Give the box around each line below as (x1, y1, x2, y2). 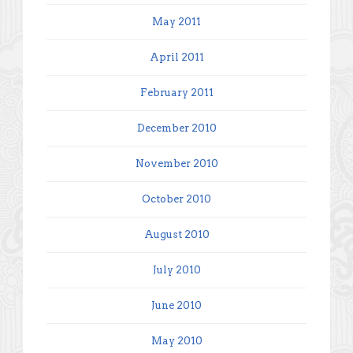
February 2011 (139, 86, 214, 98)
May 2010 (150, 334, 203, 347)
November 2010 (135, 157, 218, 169)
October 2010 (142, 192, 211, 205)
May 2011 (152, 15, 201, 28)
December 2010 (136, 121, 217, 134)
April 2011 (149, 50, 204, 63)
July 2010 (152, 263, 201, 276)
